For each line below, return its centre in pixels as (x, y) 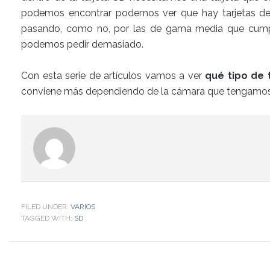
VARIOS (83, 207)
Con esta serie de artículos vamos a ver (111, 76)
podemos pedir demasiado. (82, 44)
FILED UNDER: (46, 207)
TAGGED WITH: (48, 218)
